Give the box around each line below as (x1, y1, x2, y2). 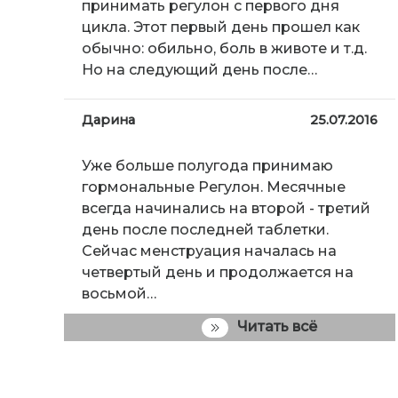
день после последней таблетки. (82, 221, 329, 239)
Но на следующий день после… (82, 61, 317, 79)
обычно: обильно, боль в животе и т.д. (82, 40, 367, 58)
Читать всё (237, 318, 317, 336)
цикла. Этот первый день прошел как (82, 19, 360, 36)
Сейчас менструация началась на (82, 243, 337, 260)
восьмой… (82, 285, 156, 303)
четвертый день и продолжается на (82, 264, 354, 282)
